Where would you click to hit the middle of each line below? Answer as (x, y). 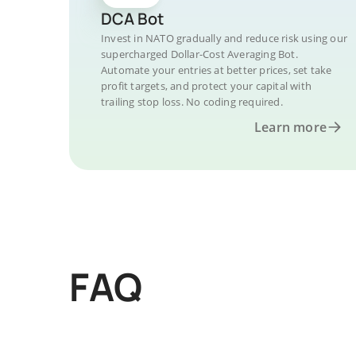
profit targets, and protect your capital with (206, 86)
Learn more (290, 127)
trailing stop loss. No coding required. (192, 102)
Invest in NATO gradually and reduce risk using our (224, 38)
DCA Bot (132, 19)
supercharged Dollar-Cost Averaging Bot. (199, 54)
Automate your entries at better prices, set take (217, 70)
